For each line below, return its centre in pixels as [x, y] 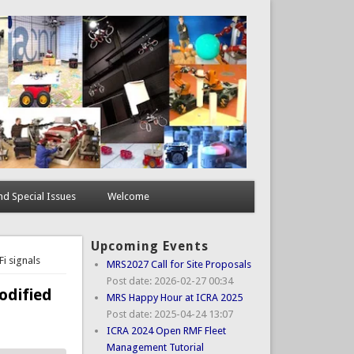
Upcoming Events [149, 246]
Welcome [128, 196]
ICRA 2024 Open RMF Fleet [166, 330]
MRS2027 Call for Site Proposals [179, 264]
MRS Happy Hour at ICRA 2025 [174, 297]
